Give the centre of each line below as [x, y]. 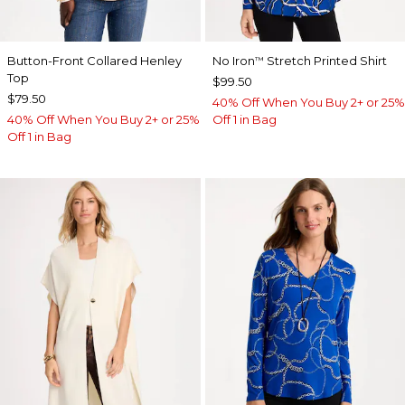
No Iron [233, 60]
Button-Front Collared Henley [94, 60]
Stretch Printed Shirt [325, 60]
